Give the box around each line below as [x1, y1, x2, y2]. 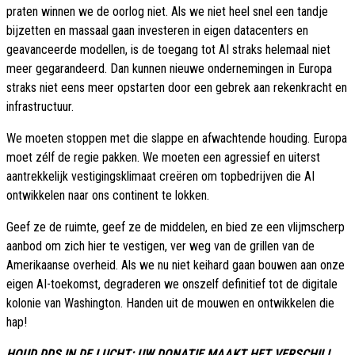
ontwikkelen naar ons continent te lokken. [6, 188, 209, 204]
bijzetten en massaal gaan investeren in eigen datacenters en [6, 23, 308, 39]
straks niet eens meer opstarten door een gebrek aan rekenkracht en [6, 80, 347, 96]
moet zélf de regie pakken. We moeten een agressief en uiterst [6, 150, 320, 166]
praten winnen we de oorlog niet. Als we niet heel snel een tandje [6, 4, 328, 20]
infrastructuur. [6, 99, 74, 115]
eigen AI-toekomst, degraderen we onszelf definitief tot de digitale [6, 277, 338, 292]
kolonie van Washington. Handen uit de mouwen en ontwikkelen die [6, 296, 334, 311]
